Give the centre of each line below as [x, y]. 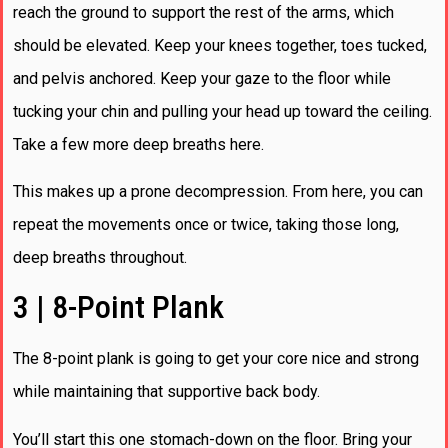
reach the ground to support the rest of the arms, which [203, 12]
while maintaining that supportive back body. [168, 392]
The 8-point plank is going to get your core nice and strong [216, 359]
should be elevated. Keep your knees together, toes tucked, [220, 45]
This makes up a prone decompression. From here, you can [218, 192]
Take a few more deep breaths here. [140, 144]
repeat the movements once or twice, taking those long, [206, 225]
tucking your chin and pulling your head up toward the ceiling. [222, 111]
